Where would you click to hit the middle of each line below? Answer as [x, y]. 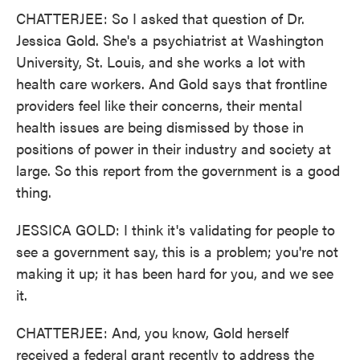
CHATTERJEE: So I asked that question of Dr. [160, 18]
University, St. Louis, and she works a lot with [161, 61]
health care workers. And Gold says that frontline [172, 83]
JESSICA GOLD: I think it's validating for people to [176, 229]
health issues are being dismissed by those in [160, 127]
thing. [34, 192]
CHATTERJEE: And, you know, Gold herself [152, 332]
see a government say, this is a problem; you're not [177, 251]
